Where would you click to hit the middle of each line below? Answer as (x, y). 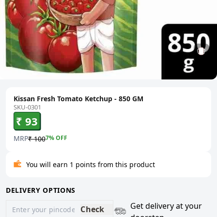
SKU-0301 (27, 107)
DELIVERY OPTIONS (41, 190)
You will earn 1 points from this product (91, 164)
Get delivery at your (166, 206)
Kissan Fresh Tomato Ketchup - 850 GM (78, 98)
